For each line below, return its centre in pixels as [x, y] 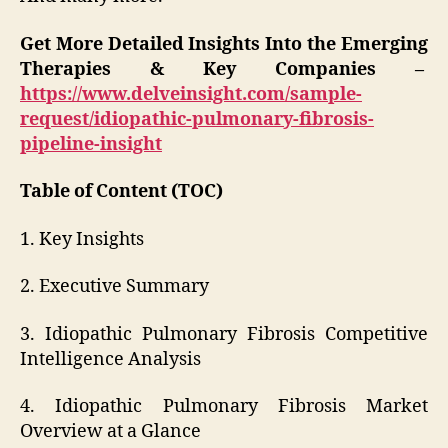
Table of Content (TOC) [121, 192]
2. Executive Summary [116, 287]
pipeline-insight [91, 144]
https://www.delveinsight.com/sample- [191, 94]
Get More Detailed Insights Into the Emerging [224, 44]
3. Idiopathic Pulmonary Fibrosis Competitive [224, 334]
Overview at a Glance [110, 432]
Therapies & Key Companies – [224, 69]
